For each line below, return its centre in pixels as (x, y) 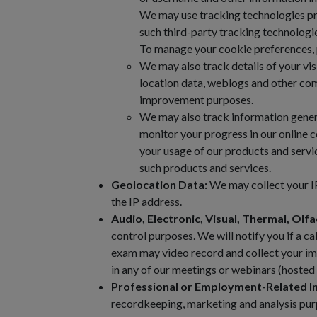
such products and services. (205, 167)
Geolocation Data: (159, 184)
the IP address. (146, 201)
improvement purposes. (196, 99)
